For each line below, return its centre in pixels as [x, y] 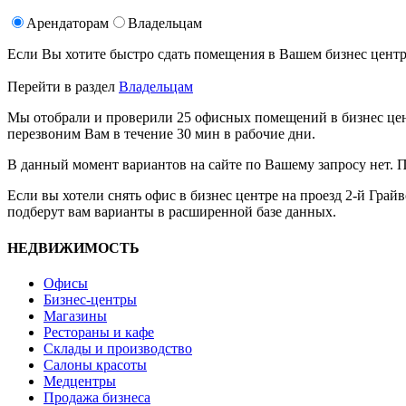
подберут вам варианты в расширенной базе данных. [172, 212]
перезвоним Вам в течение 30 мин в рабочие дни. [161, 134]
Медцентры [80, 381]
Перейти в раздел [63, 87]
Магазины [75, 315]
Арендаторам [68, 24]
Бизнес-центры [90, 299]
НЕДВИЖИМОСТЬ [73, 247]
